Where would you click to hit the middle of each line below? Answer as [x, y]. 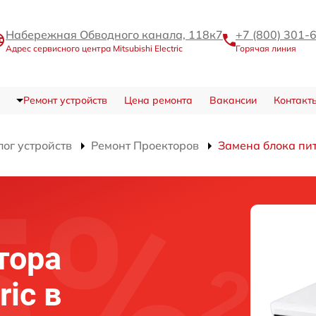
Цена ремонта [158, 101]
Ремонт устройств [65, 101]
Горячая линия [266, 49]
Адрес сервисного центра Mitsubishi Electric [94, 49]
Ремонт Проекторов [145, 146]
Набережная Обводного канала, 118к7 [114, 35]
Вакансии [233, 101]
